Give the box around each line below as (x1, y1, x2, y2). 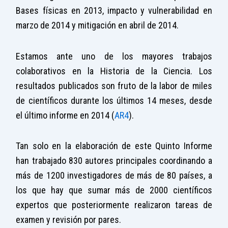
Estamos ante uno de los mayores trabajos (16, 50, 212, 62)
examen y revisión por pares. (16, 214, 122, 225)
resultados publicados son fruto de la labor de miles (16, 80, 212, 91)
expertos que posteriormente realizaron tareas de (16, 199, 212, 211)
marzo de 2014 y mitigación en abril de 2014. (16, 20, 179, 31)
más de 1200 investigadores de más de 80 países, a (16, 170, 212, 181)
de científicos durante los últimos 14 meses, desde (16, 95, 212, 106)
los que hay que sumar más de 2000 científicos (16, 185, 212, 196)
